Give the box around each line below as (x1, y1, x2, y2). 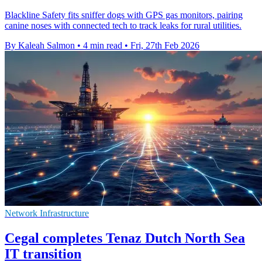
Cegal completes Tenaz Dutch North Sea (5, 230, 245, 246)
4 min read (83, 40, 122, 51)
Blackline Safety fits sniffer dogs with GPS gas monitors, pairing (5, 10, 243, 20)
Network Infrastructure (5, 208, 89, 219)
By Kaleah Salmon (5, 40, 75, 51)
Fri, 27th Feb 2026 (130, 40, 199, 51)
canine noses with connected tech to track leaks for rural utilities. (5, 20, 242, 31)
